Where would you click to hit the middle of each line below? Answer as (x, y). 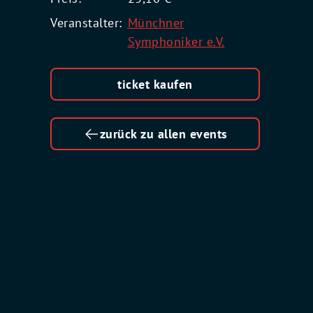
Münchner (156, 23)
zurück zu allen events (163, 134)
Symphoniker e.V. (176, 42)
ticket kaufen (155, 84)
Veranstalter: (86, 23)
